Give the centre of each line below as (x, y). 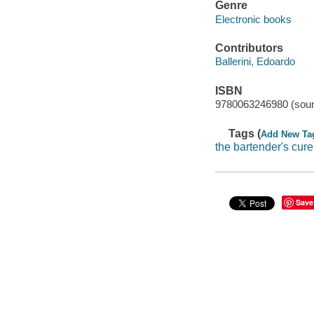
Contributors (249, 48)
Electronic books (253, 19)
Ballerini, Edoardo (255, 62)
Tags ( (245, 133)
